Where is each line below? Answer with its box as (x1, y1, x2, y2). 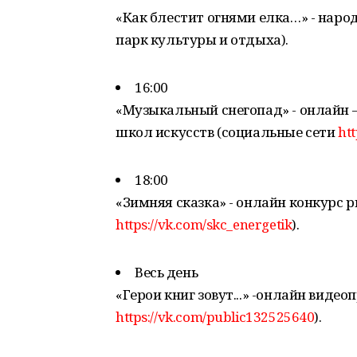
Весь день (135, 263, 198, 281)
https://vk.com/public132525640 (116, 308, 315, 326)
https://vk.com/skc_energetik (116, 215, 292, 233)
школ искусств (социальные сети (116, 123, 335, 141)
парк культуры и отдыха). (116, 30, 288, 49)
